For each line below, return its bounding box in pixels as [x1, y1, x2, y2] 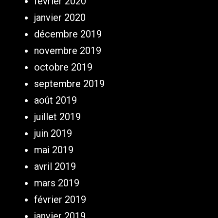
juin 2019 [34, 127, 72, 140]
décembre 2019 [34, 28, 102, 40]
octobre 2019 [34, 61, 92, 73]
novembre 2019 [34, 45, 101, 57]
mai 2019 [34, 144, 73, 156]
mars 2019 [34, 177, 79, 189]
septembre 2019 [34, 78, 105, 90]
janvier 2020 [34, 12, 86, 24]
